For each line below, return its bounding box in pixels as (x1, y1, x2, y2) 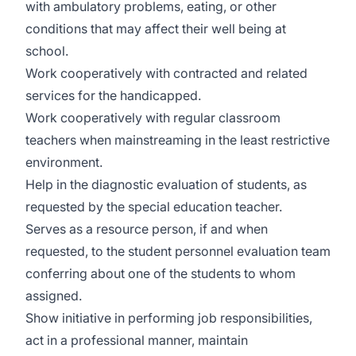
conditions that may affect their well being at (25, 21, 286, 37)
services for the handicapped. (25, 87, 201, 103)
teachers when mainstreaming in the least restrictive (25, 132, 330, 148)
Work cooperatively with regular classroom (25, 110, 281, 126)
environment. (25, 154, 103, 170)
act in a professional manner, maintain (25, 332, 248, 348)
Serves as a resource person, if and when (25, 221, 268, 237)
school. (25, 43, 68, 59)
